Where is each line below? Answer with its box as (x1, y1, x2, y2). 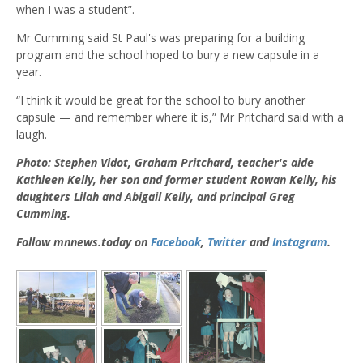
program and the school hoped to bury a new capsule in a (16, 47, 319, 63)
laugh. (16, 126, 47, 143)
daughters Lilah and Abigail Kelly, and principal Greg (16, 189, 295, 205)
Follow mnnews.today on (16, 234, 151, 250)
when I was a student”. (16, 2, 141, 18)
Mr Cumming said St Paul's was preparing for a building (16, 30, 305, 46)
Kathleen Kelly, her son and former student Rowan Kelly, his (16, 172, 337, 188)
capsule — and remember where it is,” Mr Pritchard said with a (16, 109, 344, 126)
